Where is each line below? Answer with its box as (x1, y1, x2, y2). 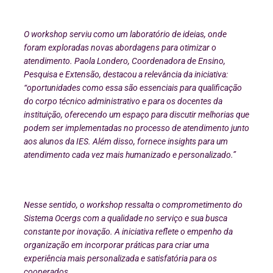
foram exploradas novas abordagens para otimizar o (24, 42, 216, 52)
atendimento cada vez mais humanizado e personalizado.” (24, 149, 236, 160)
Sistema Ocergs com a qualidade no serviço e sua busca (24, 213, 227, 223)
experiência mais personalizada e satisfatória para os (24, 253, 217, 263)
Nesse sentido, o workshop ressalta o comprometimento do (24, 199, 243, 210)
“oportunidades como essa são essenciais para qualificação (24, 82, 242, 93)
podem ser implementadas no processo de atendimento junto (24, 122, 249, 133)
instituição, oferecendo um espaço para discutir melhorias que (24, 109, 249, 119)
